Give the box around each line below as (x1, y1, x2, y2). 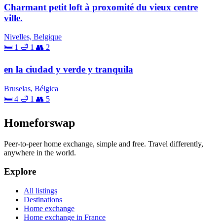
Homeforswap (4, 116, 75, 129)
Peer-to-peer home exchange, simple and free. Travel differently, (4, 139, 203, 148)
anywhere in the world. (4, 148, 76, 157)
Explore (4, 166, 36, 177)
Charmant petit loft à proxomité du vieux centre (4, 1, 198, 12)
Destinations (24, 195, 62, 204)
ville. (4, 12, 23, 23)
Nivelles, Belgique (4, 33, 62, 41)
